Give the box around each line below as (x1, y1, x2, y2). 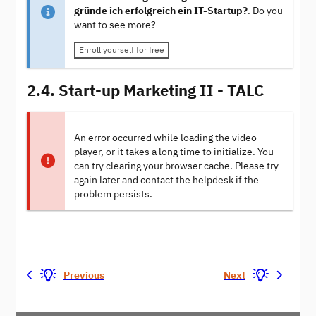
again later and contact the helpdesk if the (73, 174, 259, 186)
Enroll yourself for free (78, 44, 164, 56)
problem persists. (73, 188, 152, 200)
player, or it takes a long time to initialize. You (73, 145, 274, 158)
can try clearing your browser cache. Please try (73, 159, 279, 172)
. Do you (247, 4, 283, 18)
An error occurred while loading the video (73, 131, 257, 144)
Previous (63, 269, 104, 281)
